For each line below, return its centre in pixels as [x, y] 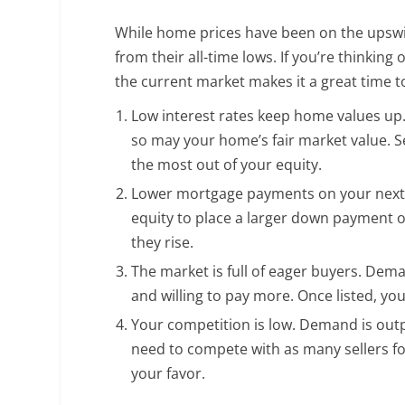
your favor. [169, 374]
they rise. [163, 243]
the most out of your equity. [227, 165]
